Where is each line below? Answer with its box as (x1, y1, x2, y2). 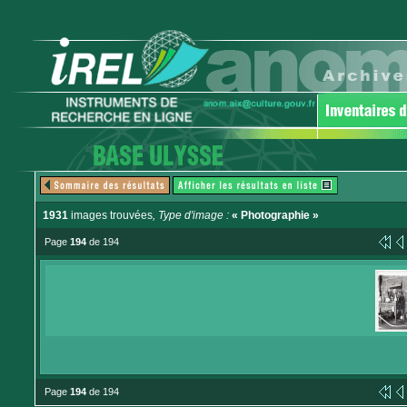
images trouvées (68, 209, 153, 222)
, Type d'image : (153, 209, 232, 222)
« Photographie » (232, 209, 319, 222)
